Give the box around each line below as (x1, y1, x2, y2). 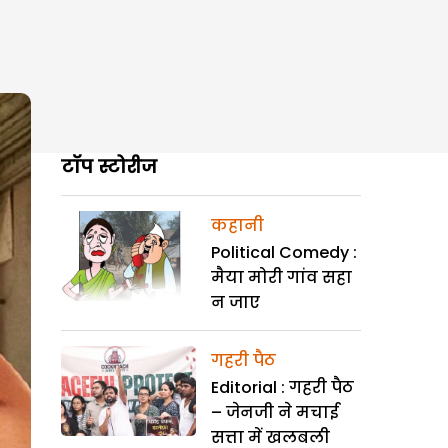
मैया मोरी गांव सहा (211, 266, 352, 289)
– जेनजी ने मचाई (211, 401, 339, 424)
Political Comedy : (211, 241, 357, 264)
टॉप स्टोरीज (61, 154, 157, 179)
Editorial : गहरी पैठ (211, 376, 354, 399)
